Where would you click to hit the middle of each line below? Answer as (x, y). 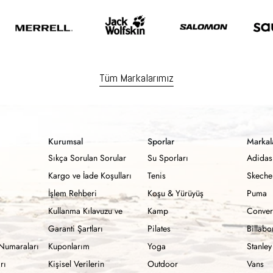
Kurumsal (66, 141)
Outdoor (163, 264)
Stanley (259, 246)
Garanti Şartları (76, 229)
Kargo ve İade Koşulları (90, 175)
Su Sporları (168, 158)
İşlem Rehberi (73, 193)
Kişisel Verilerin (76, 264)
